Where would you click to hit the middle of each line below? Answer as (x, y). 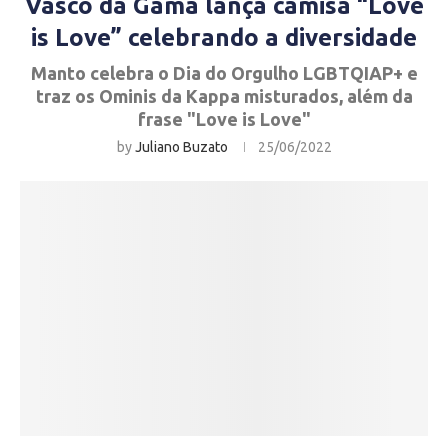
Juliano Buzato (181, 147)
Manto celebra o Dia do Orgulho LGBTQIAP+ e (224, 73)
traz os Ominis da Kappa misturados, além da (224, 96)
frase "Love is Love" (224, 119)
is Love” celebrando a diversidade (224, 37)
